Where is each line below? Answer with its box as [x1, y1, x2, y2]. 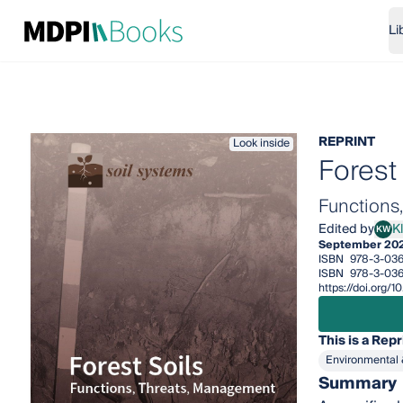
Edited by [318, 219, 374, 240]
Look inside [232, 134, 290, 153]
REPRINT [318, 131, 375, 153]
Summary [318, 370, 397, 398]
